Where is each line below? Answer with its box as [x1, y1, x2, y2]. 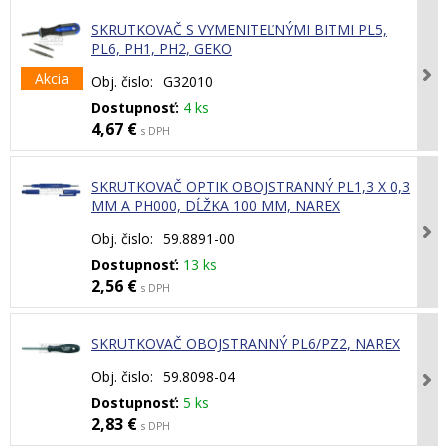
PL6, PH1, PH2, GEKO [91, 39, 232, 59]
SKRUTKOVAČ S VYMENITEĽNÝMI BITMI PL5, [91, 20, 387, 40]
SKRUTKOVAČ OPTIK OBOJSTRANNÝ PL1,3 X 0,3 [91, 177, 410, 197]
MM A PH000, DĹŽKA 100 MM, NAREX [91, 196, 340, 216]
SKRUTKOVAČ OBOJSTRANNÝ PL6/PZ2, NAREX [91, 334, 400, 354]
